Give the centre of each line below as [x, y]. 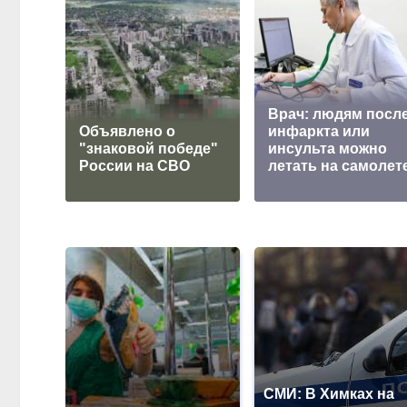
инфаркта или [319, 131]
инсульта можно [328, 148]
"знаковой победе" [149, 148]
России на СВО [135, 165]
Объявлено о [128, 131]
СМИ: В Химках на [329, 393]
